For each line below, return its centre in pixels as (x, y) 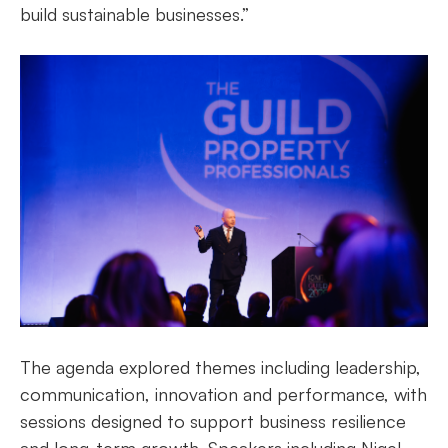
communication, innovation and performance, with (223, 394)
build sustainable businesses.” (134, 14)
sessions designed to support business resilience (213, 421)
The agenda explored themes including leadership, (220, 367)
